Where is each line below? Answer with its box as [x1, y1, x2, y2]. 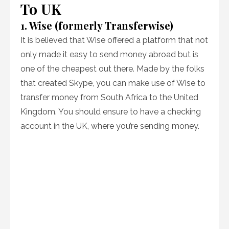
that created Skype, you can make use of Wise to [20, 78, 205, 88]
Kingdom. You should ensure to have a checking [20, 107, 201, 117]
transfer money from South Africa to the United [20, 93, 198, 102]
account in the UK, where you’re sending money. [20, 121, 199, 131]
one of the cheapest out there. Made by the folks [20, 64, 204, 74]
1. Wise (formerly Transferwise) [20, 18, 173, 32]
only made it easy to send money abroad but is [20, 50, 198, 59]
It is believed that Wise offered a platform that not [20, 35, 208, 45]
